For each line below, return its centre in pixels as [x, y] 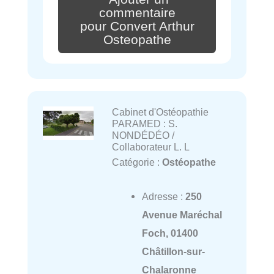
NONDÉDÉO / [143, 135]
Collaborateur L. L [150, 146]
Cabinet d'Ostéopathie [160, 112]
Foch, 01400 [170, 233]
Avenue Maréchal [182, 214]
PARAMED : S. [144, 123]
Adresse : [163, 196]
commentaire [137, 13]
